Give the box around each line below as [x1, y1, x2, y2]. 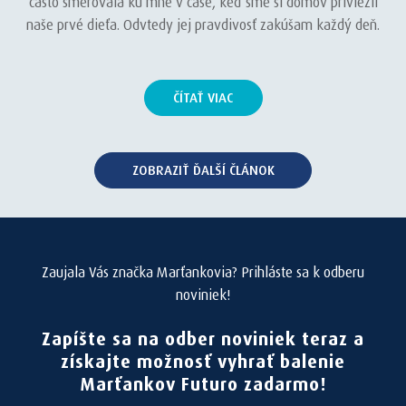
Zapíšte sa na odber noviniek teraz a [42, 328, 364, 350]
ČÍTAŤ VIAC [173, 90, 233, 106]
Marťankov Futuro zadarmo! [80, 373, 326, 395]
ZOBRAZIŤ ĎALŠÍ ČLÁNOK [131, 162, 275, 179]
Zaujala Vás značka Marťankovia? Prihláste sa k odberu [42, 264, 364, 281]
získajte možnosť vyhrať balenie [61, 351, 345, 372]
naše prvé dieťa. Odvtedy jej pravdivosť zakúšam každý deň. [26, 16, 380, 34]
